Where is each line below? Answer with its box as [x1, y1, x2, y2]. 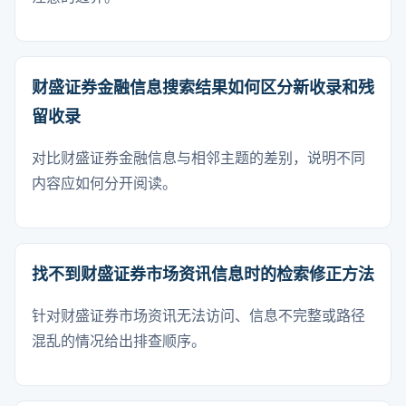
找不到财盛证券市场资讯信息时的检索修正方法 [32, 266, 374, 284]
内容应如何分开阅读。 [32, 176, 177, 191]
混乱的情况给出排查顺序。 [32, 333, 206, 349]
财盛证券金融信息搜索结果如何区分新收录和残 [32, 79, 374, 97]
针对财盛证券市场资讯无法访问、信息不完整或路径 [32, 308, 365, 324]
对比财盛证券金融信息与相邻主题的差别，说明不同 [32, 150, 365, 166]
